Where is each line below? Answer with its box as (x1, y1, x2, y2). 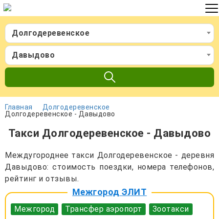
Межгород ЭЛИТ (72, 187, 147, 197)
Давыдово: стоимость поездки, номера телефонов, (5, 162, 214, 172)
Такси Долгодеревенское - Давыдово (8, 127, 211, 139)
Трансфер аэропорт (65, 204, 142, 214)
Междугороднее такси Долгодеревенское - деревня (5, 151, 214, 160)
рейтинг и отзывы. (5, 174, 79, 183)
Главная (5, 103, 33, 111)
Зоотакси (152, 204, 189, 214)
